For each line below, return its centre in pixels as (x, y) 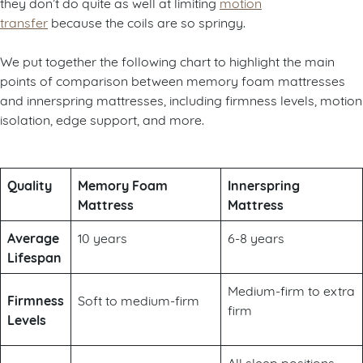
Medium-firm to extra (291, 289)
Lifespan (34, 256)
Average (33, 237)
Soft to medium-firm (139, 299)
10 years (102, 237)
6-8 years (256, 237)
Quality (30, 184)
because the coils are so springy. (147, 21)
